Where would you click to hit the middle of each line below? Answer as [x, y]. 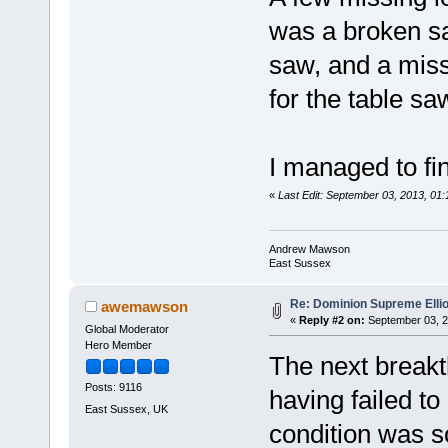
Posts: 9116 [113, 387]
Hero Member [118, 344]
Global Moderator [126, 328]
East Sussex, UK [126, 408]
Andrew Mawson [309, 249]
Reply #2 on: [331, 320]
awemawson [145, 306]
